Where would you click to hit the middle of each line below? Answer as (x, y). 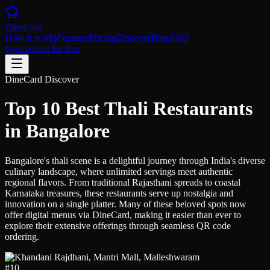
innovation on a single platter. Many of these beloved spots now (126, 204)
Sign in (18, 49)
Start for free (56, 49)
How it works (31, 38)
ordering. (22, 236)
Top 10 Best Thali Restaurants (129, 109)
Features (73, 38)
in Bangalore (57, 131)
